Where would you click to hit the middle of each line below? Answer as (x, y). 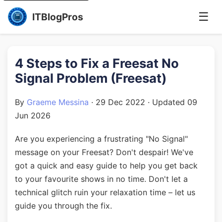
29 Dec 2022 (120, 102)
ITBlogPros (58, 17)
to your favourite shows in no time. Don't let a (101, 179)
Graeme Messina (58, 102)
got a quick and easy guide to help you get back (106, 166)
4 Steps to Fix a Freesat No (97, 63)
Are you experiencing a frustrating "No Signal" (101, 139)
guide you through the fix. (63, 206)
